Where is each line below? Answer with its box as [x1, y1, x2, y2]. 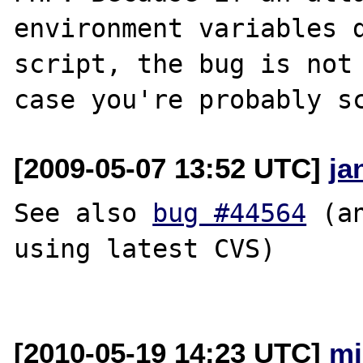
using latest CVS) [14, 233, 276, 263]
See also [14, 198, 153, 228]
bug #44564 [152, 198, 307, 228]
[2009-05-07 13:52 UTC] [14, 152, 330, 184]
